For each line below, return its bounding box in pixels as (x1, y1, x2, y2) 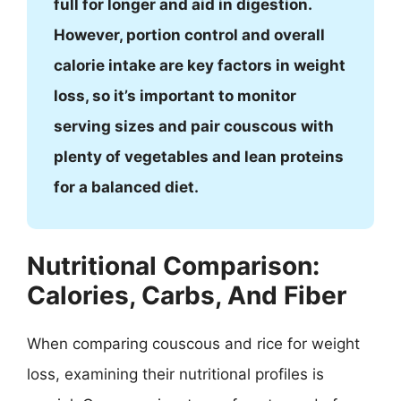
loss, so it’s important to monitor (54, 86, 296, 105)
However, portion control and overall (54, 25, 325, 44)
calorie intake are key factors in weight (54, 55, 346, 74)
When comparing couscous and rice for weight (27, 335, 360, 353)
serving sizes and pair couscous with (54, 116, 334, 135)
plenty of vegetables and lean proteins (54, 147, 344, 166)
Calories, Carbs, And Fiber (27, 280, 346, 311)
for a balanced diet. (54, 177, 199, 196)
